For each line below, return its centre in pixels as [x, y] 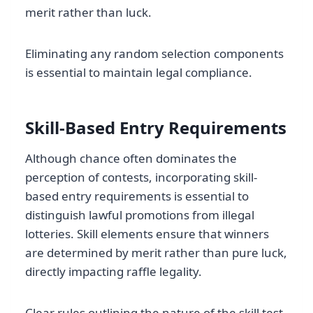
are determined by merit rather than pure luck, [156, 253]
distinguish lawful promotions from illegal [140, 215]
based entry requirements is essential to [137, 196]
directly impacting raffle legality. [114, 272]
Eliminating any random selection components [154, 54]
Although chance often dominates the [131, 159]
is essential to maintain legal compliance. [139, 73]
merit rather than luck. [88, 13]
